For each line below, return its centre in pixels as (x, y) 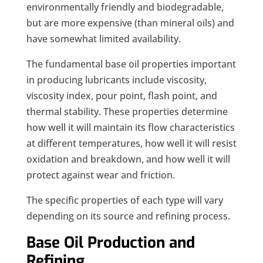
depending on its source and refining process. (128, 216)
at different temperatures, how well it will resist (131, 144)
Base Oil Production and (110, 243)
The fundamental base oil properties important (131, 64)
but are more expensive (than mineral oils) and (130, 23)
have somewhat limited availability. (103, 39)
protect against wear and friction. (100, 175)
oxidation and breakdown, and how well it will (128, 159)
